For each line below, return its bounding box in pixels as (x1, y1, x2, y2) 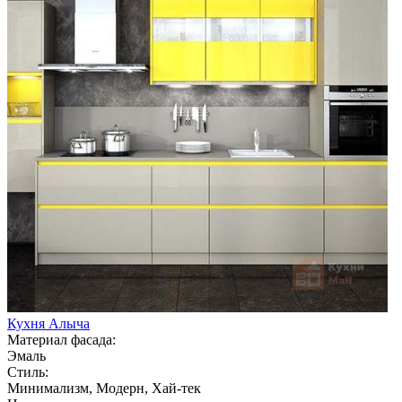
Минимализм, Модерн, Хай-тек (7, 380, 201, 396)
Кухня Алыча (7, 315, 90, 331)
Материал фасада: (7, 331, 116, 347)
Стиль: (7, 363, 48, 380)
